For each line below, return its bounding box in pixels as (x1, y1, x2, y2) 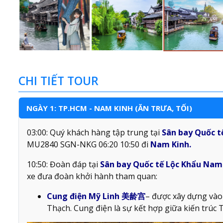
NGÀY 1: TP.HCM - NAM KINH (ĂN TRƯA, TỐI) (26, 103, 192, 113)
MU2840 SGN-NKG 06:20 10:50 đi (27, 139, 150, 150)
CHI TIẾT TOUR (18, 73, 99, 89)
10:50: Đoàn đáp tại (27, 159, 100, 170)
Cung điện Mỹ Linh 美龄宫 (47, 191, 145, 202)
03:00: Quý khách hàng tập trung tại (27, 127, 162, 138)
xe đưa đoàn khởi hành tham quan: (27, 171, 157, 182)
